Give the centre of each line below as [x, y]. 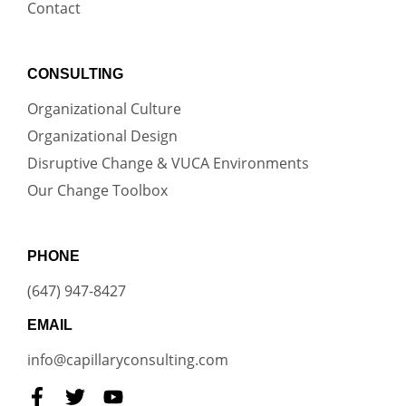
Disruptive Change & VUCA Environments [168, 163]
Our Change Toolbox [97, 190]
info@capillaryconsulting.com [128, 359]
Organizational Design [102, 135]
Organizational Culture [104, 108]
